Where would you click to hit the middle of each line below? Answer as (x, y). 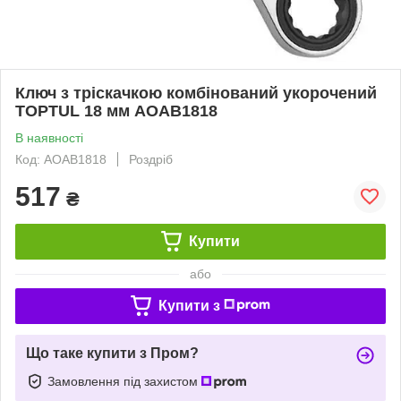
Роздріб (151, 159)
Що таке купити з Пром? (112, 353)
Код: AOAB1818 (61, 159)
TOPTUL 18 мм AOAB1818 (116, 111)
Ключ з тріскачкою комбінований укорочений (196, 93)
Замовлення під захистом (124, 381)
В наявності (49, 137)
